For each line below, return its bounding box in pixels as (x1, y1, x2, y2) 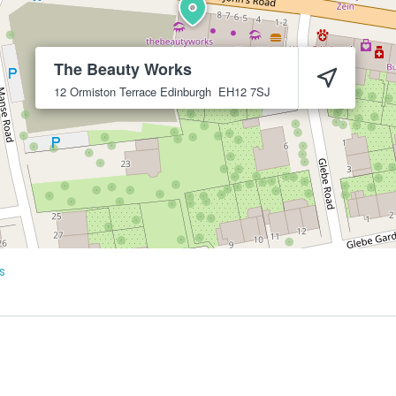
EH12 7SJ (218, 83, 270, 100)
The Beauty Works (54, 57, 192, 80)
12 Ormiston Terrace (54, 83, 156, 100)
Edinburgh (160, 83, 211, 100)
